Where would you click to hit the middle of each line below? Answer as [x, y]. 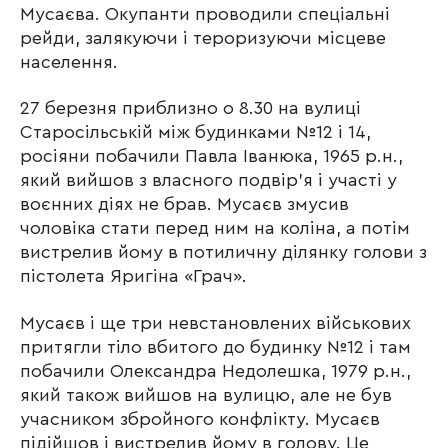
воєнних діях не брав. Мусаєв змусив [184, 204]
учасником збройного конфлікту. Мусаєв [200, 418]
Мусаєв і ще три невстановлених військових [215, 322]
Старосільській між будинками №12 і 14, [195, 132]
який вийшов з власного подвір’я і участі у [208, 180]
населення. [69, 61]
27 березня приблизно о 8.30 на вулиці [190, 108]
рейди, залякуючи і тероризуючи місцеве [203, 37]
